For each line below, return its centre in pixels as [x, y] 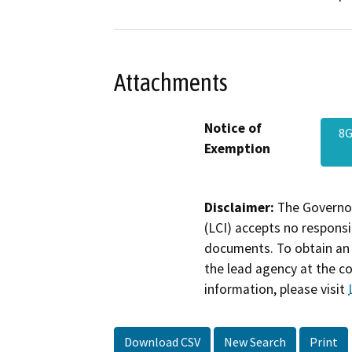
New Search [255, 342]
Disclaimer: [239, 207]
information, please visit [276, 289]
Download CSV [162, 342]
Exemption [237, 148]
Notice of [233, 128]
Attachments [171, 82]
